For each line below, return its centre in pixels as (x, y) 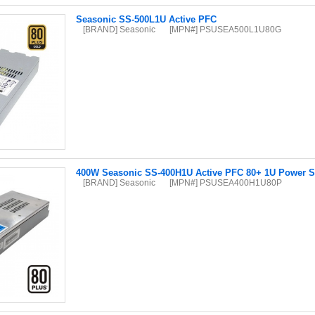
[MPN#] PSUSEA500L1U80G (225, 29)
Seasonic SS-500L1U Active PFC (146, 19)
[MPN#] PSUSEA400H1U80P (225, 182)
